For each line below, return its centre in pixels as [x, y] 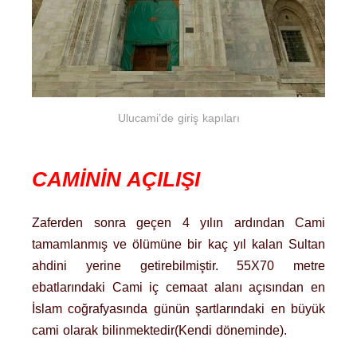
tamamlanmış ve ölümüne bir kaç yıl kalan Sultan [178, 245]
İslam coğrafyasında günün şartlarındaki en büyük [178, 309]
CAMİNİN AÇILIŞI [116, 179]
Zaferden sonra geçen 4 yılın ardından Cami [178, 223]
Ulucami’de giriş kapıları [178, 118]
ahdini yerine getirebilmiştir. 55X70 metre [178, 266]
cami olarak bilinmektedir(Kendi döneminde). [159, 331]
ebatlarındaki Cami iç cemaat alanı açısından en [178, 288]
